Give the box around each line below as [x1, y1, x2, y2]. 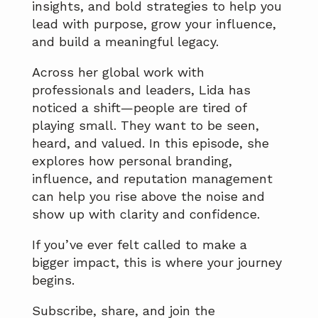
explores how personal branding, [32, 153, 232, 168]
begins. [32, 272, 75, 287]
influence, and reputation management [32, 170, 273, 186]
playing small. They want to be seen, [32, 117, 259, 133]
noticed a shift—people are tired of [32, 99, 246, 115]
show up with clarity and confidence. [32, 206, 260, 221]
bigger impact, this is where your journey [32, 254, 282, 270]
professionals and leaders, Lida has [32, 82, 251, 97]
